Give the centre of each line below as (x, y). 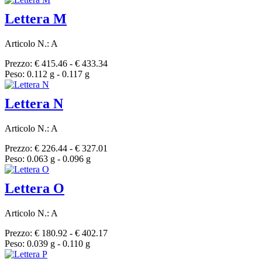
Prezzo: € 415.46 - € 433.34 (56, 64)
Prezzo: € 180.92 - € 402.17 (56, 233)
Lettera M (36, 19)
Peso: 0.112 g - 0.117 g (47, 74)
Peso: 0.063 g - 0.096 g (48, 159)
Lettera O (35, 189)
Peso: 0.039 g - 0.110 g (47, 244)
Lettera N (34, 104)
